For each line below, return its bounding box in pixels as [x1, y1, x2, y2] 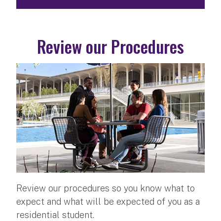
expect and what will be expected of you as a [16, 196, 200, 207]
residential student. [16, 209, 94, 220]
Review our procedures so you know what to [16, 183, 195, 193]
